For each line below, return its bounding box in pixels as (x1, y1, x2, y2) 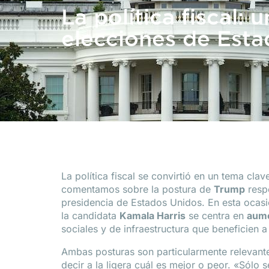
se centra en (186, 210, 247, 222)
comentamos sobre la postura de (61, 183, 214, 195)
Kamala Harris (119, 210, 186, 222)
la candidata (61, 210, 119, 222)
